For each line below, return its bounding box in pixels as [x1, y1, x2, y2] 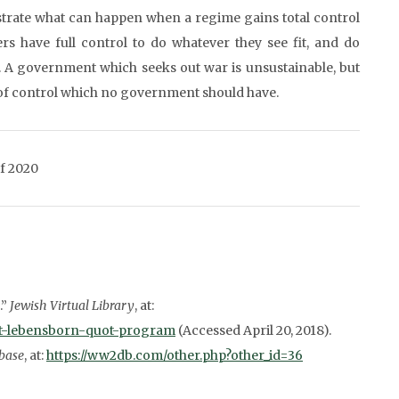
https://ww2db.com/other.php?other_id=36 [46, 347, 303, 363]
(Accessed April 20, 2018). [175, 322, 331, 338]
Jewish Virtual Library [10, 297, 134, 313]
